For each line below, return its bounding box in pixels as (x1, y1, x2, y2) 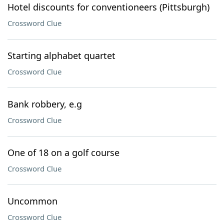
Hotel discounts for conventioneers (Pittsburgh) (7, 1, 209, 13)
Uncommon (7, 195, 57, 207)
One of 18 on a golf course (7, 146, 119, 158)
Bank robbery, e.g (7, 98, 82, 110)
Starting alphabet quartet (7, 49, 115, 61)
